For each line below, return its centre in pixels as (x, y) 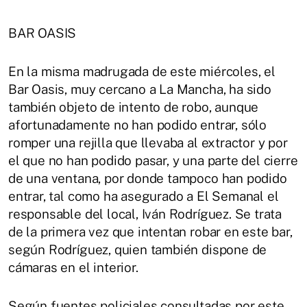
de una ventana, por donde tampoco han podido (148, 178)
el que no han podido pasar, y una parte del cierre (153, 160)
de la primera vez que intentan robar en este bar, (150, 231)
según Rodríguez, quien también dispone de (138, 249)
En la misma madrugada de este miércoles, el (142, 71)
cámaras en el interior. (73, 267)
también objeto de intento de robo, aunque (134, 107)
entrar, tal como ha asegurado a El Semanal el (144, 196)
